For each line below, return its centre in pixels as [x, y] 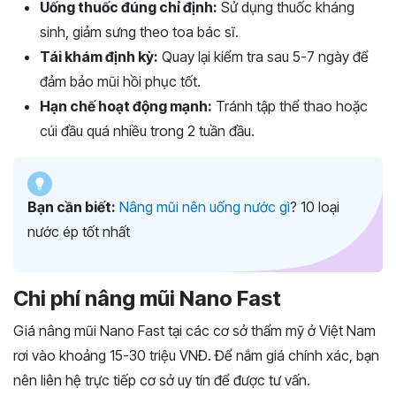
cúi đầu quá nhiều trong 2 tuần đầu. [147, 131]
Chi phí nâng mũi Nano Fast [147, 299]
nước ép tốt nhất [79, 232]
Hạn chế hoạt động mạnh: [126, 107]
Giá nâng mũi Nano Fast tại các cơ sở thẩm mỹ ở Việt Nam [194, 331]
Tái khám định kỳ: [99, 57]
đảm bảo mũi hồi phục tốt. [120, 82]
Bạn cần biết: [72, 207]
